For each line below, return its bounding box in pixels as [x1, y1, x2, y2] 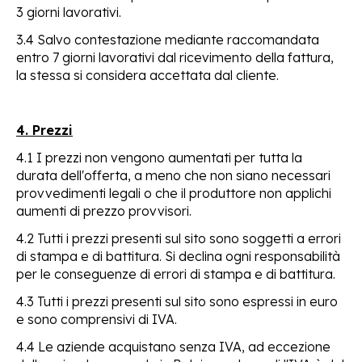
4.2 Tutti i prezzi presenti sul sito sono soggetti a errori [16, 229, 341, 246]
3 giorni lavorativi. [16, 3, 121, 20]
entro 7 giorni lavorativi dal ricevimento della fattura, [16, 48, 334, 65]
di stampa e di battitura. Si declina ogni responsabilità [16, 247, 340, 264]
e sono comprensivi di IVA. [16, 310, 180, 327]
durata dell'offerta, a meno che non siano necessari [16, 166, 330, 183]
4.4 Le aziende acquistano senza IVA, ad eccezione [16, 338, 330, 355]
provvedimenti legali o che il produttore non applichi [16, 184, 331, 201]
